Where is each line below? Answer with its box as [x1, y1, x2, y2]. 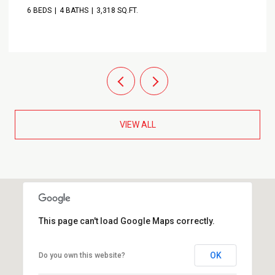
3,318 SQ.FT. [96, 6, 138, 15]
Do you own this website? [38, 250, 125, 260]
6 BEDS [27, 6, 52, 15]
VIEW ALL [119, 119, 156, 130]
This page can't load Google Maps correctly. [38, 215, 215, 226]
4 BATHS [60, 6, 88, 15]
